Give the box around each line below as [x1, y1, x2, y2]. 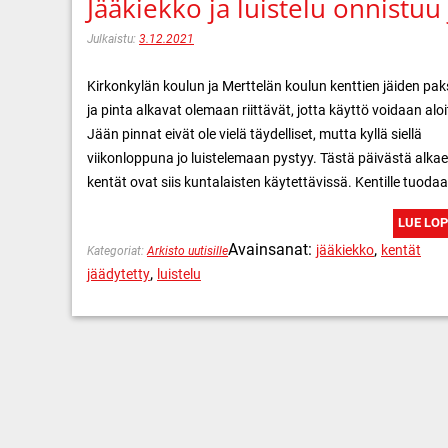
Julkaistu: [87, 31, 139, 46]
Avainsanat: [228, 239, 316, 259]
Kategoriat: [87, 243, 147, 258]
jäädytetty [87, 265, 150, 282]
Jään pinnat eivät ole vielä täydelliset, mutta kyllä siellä [87, 125, 422, 142]
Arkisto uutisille [147, 243, 228, 258]
